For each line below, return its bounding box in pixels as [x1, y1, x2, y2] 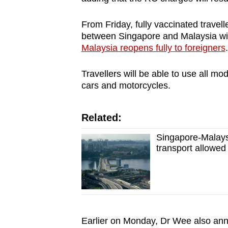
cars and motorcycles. [81, 80, 173, 91]
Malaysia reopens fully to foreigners [81, 43, 225, 53]
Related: [81, 112, 122, 124]
